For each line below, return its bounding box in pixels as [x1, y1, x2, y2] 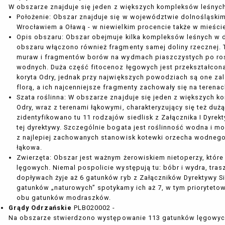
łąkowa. [16, 144, 42, 152]
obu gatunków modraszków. [16, 194, 111, 202]
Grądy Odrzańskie [8, 204, 72, 212]
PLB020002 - [72, 204, 116, 212]
